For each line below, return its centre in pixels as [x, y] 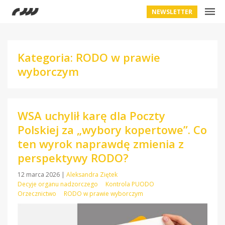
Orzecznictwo [37, 194]
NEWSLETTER [172, 12]
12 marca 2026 [39, 175]
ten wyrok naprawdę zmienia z [101, 144]
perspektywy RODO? [73, 158]
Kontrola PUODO [130, 184]
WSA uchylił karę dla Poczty [91, 116]
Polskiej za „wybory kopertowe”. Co [112, 130]
